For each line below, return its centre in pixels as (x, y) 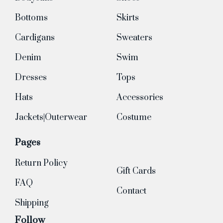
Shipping (32, 203)
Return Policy (41, 163)
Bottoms (31, 18)
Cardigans (35, 38)
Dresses (31, 78)
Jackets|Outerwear (51, 117)
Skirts (128, 18)
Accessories (140, 98)
